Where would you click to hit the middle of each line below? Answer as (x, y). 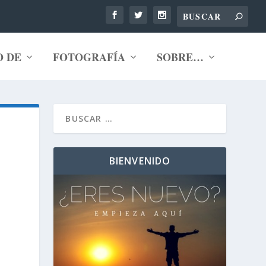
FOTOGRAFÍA (89, 57)
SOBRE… (180, 57)
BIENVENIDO (140, 161)
